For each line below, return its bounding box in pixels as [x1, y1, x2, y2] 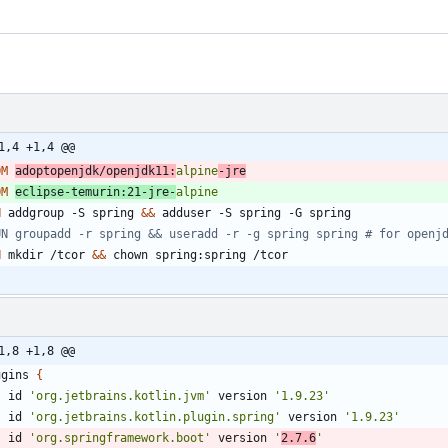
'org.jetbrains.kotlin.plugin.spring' [29, 409, 281, 424]
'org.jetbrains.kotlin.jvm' [29, 388, 211, 403]
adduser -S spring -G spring [155, 205, 351, 220]
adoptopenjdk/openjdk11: [15, 163, 176, 178]
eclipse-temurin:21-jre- [15, 184, 176, 199]
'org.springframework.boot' [29, 430, 211, 445]
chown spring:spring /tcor [106, 247, 288, 262]
